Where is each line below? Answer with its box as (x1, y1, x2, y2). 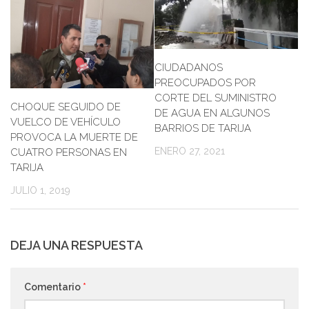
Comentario (24, 281, 83, 292)
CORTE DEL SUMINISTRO (154, 91, 277, 104)
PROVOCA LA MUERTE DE (10, 130, 138, 143)
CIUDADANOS (154, 61, 223, 74)
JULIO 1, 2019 (10, 184, 70, 196)
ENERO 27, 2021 (154, 145, 225, 157)
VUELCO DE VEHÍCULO (10, 115, 121, 128)
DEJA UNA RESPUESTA (10, 237, 143, 252)
